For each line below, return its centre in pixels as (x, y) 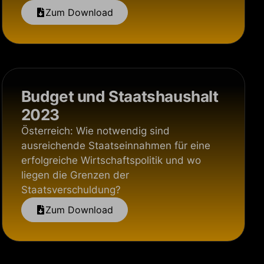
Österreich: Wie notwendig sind (95, 131)
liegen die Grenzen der (75, 175)
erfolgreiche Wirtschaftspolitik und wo (111, 160)
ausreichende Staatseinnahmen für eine (115, 146)
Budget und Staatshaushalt (120, 96)
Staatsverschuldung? (71, 190)
